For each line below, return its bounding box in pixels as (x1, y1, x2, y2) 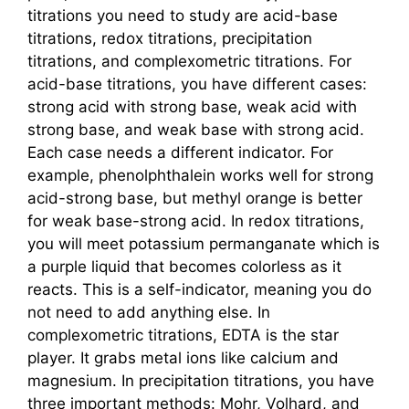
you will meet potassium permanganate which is (27, 235, 380, 254)
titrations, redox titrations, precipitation (27, 29, 312, 48)
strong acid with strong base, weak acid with (27, 98, 357, 117)
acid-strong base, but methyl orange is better (27, 189, 362, 208)
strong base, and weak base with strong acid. (27, 121, 364, 140)
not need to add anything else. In (27, 303, 270, 322)
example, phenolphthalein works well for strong (27, 166, 373, 185)
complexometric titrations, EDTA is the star (27, 326, 339, 345)
